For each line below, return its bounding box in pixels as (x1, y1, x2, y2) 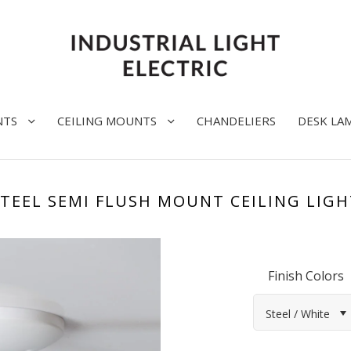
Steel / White (265, 306, 330, 321)
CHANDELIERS (197, 112, 276, 128)
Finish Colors (268, 266, 345, 284)
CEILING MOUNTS (57, 112, 160, 128)
